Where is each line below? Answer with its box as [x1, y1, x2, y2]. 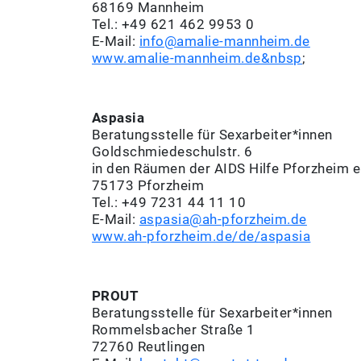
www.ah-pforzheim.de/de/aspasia [92, 229, 311, 244]
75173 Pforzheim [92, 178, 205, 193]
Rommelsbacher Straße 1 [92, 322, 255, 338]
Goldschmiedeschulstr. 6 [92, 144, 253, 160]
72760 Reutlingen [92, 339, 205, 355]
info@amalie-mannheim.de [139, 34, 310, 49]
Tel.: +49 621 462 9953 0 [92, 17, 255, 32]
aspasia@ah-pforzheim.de [139, 212, 307, 227]
